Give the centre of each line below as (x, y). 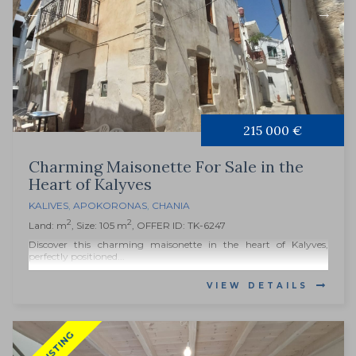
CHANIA (171, 206)
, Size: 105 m (99, 226)
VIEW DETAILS (257, 286)
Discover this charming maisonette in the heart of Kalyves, (178, 245)
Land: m (48, 226)
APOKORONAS (110, 206)
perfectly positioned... (77, 257)
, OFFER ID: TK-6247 (179, 226)
